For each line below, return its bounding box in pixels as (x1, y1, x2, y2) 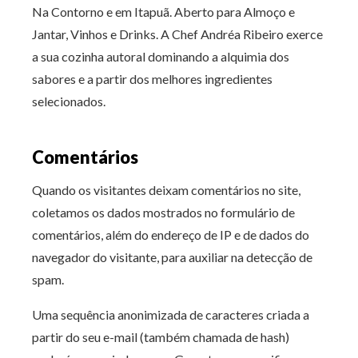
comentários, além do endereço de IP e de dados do (32, 227, 309, 242)
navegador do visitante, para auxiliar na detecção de (32, 249, 312, 265)
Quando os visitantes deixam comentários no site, (32, 182, 300, 197)
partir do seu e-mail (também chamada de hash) (32, 329, 289, 344)
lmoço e (253, 4, 295, 19)
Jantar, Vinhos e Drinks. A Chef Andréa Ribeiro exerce (32, 26, 323, 42)
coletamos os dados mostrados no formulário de (32, 205, 295, 220)
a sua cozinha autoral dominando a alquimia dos (32, 49, 289, 64)
